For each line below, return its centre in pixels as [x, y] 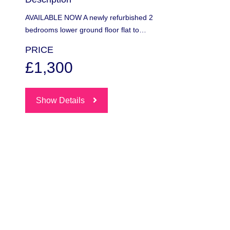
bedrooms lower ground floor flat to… [86, 30]
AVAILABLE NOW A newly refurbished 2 [89, 17]
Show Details [60, 100]
